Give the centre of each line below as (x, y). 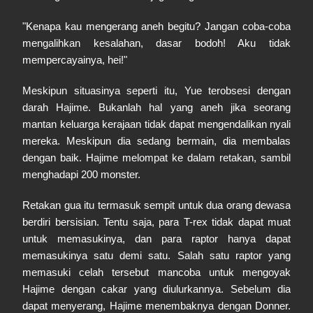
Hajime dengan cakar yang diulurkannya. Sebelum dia (156, 289)
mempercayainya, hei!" (75, 60)
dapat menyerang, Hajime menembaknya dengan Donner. (156, 306)
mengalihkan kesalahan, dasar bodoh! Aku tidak (156, 43)
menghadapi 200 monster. (81, 174)
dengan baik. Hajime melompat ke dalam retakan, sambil (156, 158)
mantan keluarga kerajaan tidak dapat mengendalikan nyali (156, 124)
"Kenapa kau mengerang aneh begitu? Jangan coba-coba (156, 26)
